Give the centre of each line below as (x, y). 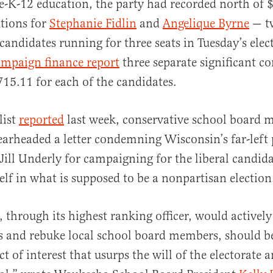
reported (41, 119)
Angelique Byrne (206, 23)
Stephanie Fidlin (93, 23)
